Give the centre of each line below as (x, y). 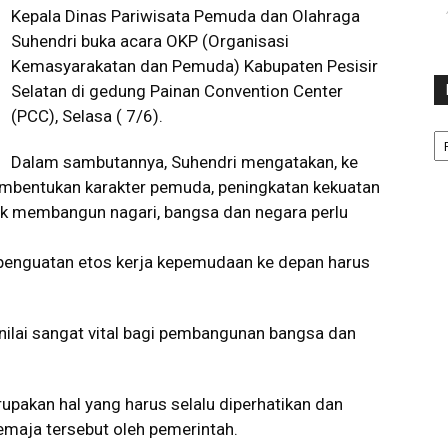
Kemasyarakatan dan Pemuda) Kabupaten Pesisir (194, 66)
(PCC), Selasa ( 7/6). (87, 116)
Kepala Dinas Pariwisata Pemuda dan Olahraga (185, 16)
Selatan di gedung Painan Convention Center (177, 91)
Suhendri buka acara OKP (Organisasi (150, 41)
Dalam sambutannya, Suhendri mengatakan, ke (184, 162)
